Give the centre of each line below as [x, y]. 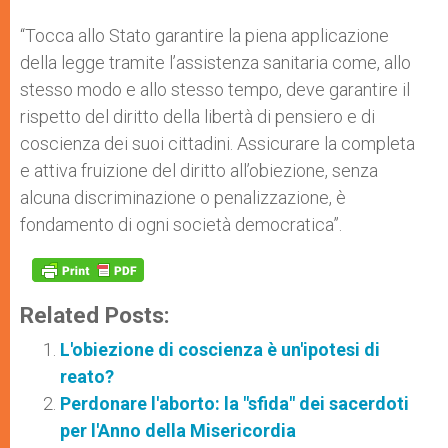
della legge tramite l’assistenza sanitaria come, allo [215, 62]
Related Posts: [95, 315]
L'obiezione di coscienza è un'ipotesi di [220, 349]
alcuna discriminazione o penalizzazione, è [183, 197]
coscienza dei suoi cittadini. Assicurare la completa [217, 143]
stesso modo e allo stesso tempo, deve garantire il [215, 89]
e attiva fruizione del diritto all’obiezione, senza [199, 170]
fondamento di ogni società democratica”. [181, 224]
